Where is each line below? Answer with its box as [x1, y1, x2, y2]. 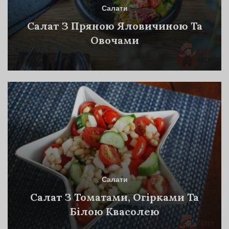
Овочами [90, 34, 139, 47]
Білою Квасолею [70, 205, 159, 218]
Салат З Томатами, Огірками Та [30, 191, 199, 204]
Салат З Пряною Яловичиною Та [27, 19, 202, 33]
